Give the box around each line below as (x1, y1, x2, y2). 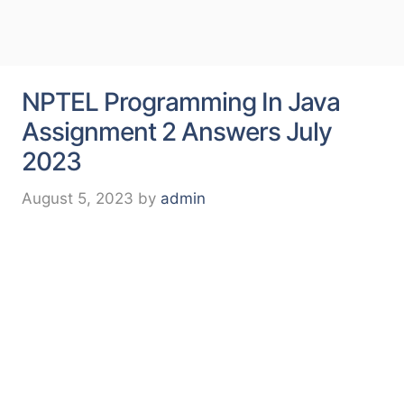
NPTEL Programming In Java (22, 87, 340, 117)
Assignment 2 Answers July (22, 116, 332, 147)
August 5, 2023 (22, 188, 133, 207)
